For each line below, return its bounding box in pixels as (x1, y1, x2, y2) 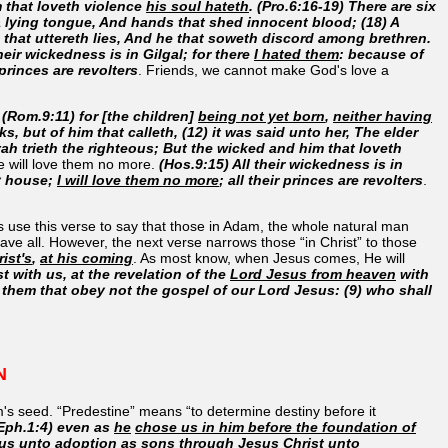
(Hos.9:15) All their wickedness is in (159, 155, 403, 172)
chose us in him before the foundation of (135, 418, 416, 435)
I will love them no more (57, 171, 219, 188)
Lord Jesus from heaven (230, 265, 396, 282)
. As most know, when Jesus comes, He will (133, 249, 405, 266)
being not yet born (198, 107, 325, 124)
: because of (339, 45, 424, 62)
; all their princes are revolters (219, 171, 423, 188)
